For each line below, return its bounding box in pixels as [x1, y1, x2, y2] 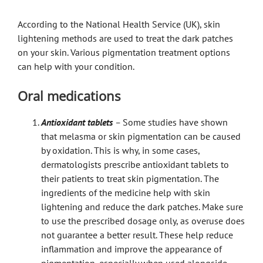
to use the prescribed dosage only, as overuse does [41, 214, 245, 227]
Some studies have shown [123, 116, 228, 128]
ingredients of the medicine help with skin [41, 186, 210, 198]
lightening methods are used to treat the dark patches [18, 32, 233, 44]
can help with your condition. [18, 60, 136, 72]
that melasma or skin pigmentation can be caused [41, 130, 241, 142]
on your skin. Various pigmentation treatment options [18, 46, 230, 58]
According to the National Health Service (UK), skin [18, 18, 220, 30]
